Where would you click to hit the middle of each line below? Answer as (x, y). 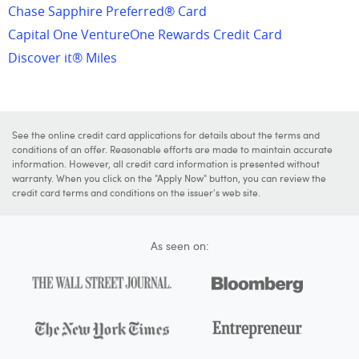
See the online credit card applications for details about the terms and (166, 135)
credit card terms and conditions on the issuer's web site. (136, 192)
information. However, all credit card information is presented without (166, 163)
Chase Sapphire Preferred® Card (107, 11)
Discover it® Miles (63, 58)
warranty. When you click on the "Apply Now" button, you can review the (169, 178)
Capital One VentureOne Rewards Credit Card (145, 34)
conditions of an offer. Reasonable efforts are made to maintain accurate (172, 149)
